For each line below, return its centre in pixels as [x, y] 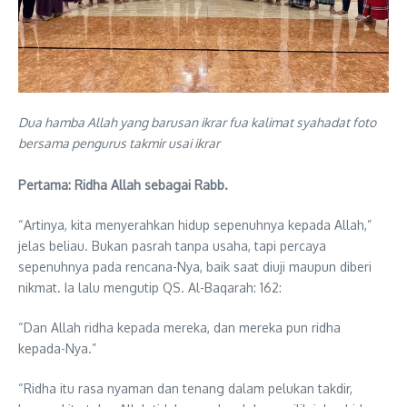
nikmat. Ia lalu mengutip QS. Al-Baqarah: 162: [150, 287]
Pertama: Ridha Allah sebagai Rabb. [123, 184]
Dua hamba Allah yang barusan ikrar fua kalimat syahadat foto [197, 122]
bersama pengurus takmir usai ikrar [119, 143]
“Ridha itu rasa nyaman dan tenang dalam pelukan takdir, [185, 388]
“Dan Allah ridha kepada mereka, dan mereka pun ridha [179, 327]
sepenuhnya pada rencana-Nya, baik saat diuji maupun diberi [195, 266]
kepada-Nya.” [57, 348]
